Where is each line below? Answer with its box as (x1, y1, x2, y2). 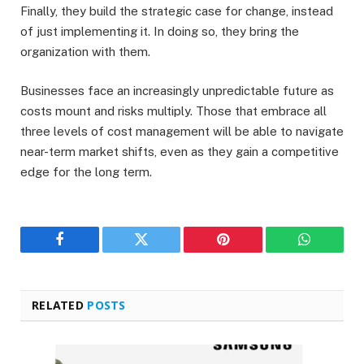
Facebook (58, 244, 115, 259)
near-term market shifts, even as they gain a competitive (20, 144, 339, 158)
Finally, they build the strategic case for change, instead (20, 3, 333, 18)
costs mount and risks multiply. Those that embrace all (20, 103, 327, 118)
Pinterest (221, 244, 273, 259)
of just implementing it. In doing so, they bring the (20, 24, 299, 38)
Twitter (140, 244, 183, 259)
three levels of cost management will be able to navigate (20, 123, 344, 138)
